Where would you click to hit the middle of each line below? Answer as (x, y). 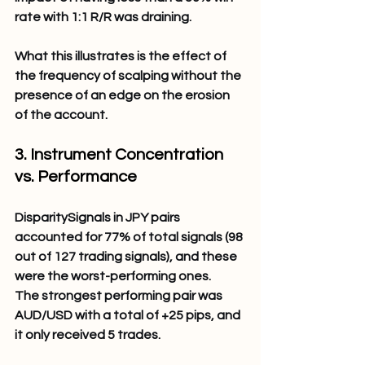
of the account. (61, 114)
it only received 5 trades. (88, 334)
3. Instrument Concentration (121, 154)
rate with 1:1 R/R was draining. (103, 17)
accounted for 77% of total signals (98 (130, 237)
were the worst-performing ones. (113, 276)
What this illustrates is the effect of (122, 56)
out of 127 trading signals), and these (127, 256)
